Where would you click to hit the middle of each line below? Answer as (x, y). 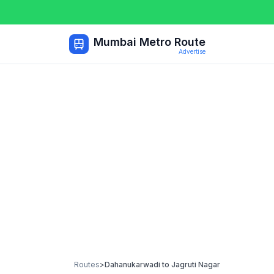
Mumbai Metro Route (150, 42)
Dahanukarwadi (132, 265)
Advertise (192, 51)
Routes (87, 265)
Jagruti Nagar (196, 265)
